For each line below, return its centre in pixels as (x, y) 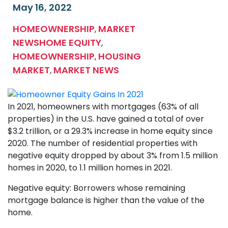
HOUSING (120, 56)
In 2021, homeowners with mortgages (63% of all (103, 106)
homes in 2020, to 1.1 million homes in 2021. (92, 167)
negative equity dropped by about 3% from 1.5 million (113, 155)
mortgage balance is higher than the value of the (106, 200)
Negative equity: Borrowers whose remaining (96, 188)
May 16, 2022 (42, 8)
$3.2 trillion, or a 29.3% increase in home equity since (110, 131)
